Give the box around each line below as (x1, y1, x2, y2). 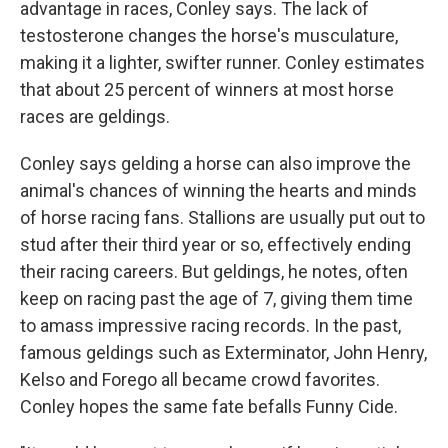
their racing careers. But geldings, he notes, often (20, 261, 408, 282)
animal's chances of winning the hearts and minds (20, 180, 417, 201)
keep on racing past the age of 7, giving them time (20, 288, 413, 309)
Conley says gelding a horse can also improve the (20, 153, 411, 174)
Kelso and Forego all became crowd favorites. (20, 369, 380, 390)
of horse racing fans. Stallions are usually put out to (20, 207, 425, 228)
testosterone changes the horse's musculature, (20, 25, 398, 46)
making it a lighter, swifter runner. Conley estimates (20, 52, 425, 73)
